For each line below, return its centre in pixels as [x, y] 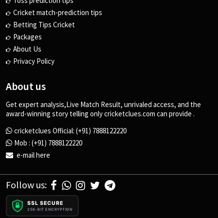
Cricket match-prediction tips [58, 12]
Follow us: [26, 184]
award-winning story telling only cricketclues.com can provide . [100, 113]
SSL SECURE [45, 203]
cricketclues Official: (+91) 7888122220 [70, 130]
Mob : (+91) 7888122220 [48, 143]
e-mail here [33, 155]
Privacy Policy [34, 61]
